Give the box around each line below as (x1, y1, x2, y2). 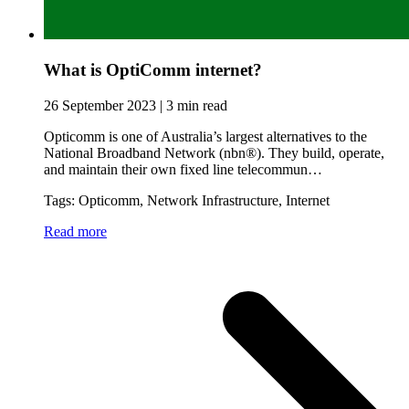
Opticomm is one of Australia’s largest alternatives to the (44, 128, 367, 144)
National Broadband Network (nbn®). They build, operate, (44, 144, 384, 161)
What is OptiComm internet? (44, 59, 262, 79)
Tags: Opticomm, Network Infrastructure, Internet (44, 192, 330, 208)
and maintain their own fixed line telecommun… (44, 161, 322, 177)
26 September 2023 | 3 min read (44, 97, 227, 113)
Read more (44, 223, 107, 239)
